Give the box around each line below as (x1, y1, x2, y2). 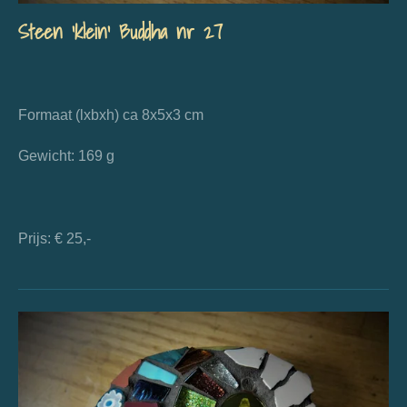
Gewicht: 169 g (18, 147, 114, 164)
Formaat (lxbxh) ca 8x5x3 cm (18, 105, 203, 123)
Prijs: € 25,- (18, 229, 91, 246)
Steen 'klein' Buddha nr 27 (18, 15, 223, 48)
